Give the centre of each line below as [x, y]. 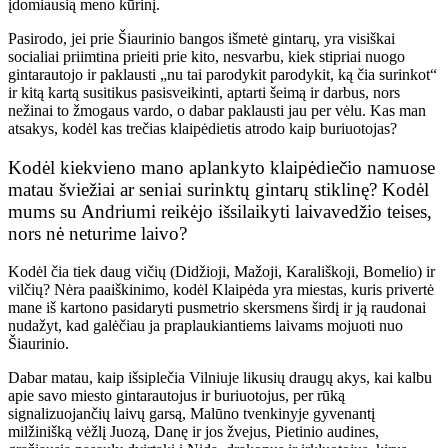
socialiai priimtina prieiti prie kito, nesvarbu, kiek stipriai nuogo [206, 56]
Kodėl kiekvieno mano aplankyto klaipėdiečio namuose [221, 167]
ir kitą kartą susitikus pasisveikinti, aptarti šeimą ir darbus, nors [204, 92]
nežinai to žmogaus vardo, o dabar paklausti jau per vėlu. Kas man [217, 110]
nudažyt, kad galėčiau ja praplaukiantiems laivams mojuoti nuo [205, 326]
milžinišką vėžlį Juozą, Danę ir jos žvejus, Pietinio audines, [193, 432]
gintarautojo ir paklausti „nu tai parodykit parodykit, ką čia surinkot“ [222, 74]
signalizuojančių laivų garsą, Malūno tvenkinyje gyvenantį [191, 414]
